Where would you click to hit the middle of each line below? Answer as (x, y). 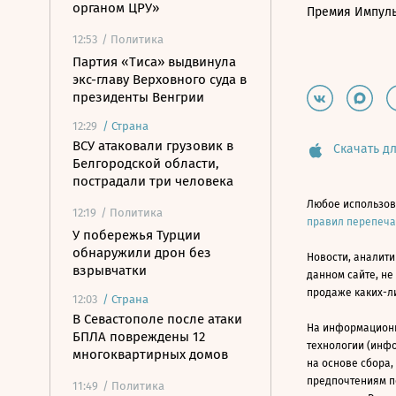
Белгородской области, (146, 164)
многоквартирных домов (150, 354)
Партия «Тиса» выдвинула (154, 62)
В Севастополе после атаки (157, 319)
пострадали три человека (153, 181)
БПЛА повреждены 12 (139, 337)
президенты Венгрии (138, 97)
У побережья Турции (137, 235)
